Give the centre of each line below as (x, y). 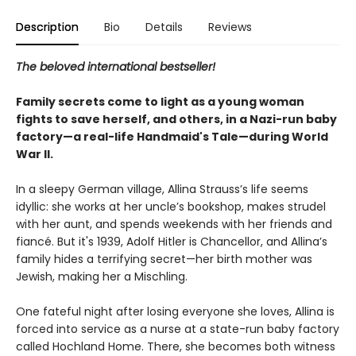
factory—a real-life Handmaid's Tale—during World (172, 137)
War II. (35, 155)
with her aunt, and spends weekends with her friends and (174, 224)
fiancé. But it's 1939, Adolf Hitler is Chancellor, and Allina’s (172, 242)
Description (47, 27)
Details (164, 27)
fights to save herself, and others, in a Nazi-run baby (176, 120)
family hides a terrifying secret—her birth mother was (164, 259)
